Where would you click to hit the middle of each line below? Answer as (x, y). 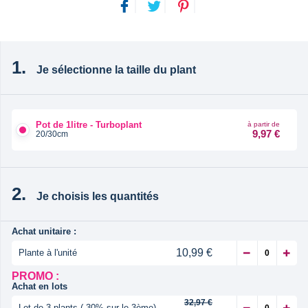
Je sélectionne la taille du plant (116, 69)
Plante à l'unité (48, 252)
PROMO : (35, 276)
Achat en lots (40, 286)
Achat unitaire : (44, 231)
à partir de (264, 124)
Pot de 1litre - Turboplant (89, 125)
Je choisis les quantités (98, 196)
